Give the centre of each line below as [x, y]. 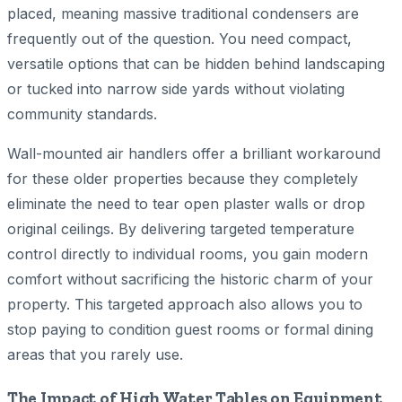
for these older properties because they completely [183, 179]
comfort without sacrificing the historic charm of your [190, 280]
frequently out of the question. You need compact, [179, 39]
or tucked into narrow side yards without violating [176, 89]
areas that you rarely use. [95, 355]
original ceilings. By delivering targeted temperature [181, 229]
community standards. [82, 114]
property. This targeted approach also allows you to [185, 305]
